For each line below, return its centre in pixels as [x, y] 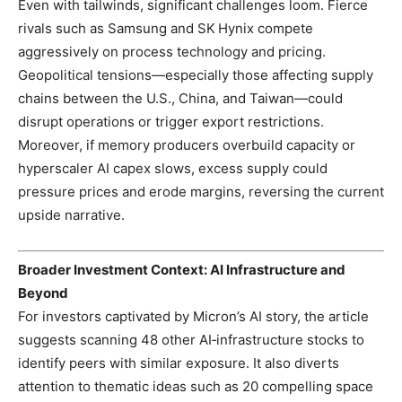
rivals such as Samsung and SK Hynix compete [166, 28]
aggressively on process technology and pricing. [172, 51]
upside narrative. [71, 214]
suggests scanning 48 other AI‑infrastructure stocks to [191, 340]
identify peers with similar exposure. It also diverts [179, 363]
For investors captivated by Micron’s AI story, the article [193, 316]
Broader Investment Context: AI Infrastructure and [182, 270]
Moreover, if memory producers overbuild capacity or [187, 144]
